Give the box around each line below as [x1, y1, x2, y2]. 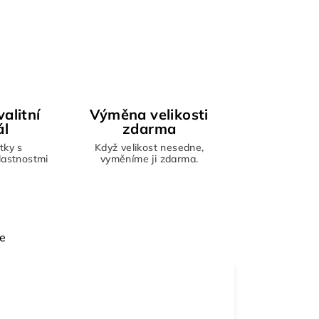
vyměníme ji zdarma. [100, 152, 199, 166]
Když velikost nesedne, [94, 141, 204, 155]
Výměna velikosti [90, 105, 209, 124]
